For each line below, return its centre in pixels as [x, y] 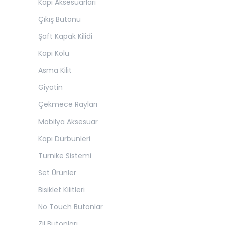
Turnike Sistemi [65, 156]
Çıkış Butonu [60, 19]
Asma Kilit [55, 70]
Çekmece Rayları [68, 104]
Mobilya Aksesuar [68, 122]
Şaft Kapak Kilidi [65, 36]
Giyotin [50, 87]
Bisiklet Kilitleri [62, 190]
